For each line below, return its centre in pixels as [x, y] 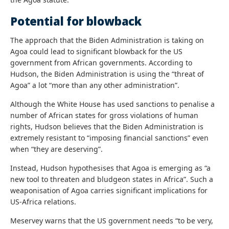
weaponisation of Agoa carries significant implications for [109, 190]
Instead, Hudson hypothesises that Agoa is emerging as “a [110, 168]
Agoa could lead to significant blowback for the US [96, 51]
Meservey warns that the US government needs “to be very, [112, 220]
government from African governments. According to [101, 62]
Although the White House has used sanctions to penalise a [112, 104]
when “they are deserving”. [56, 149]
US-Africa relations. [43, 201]
